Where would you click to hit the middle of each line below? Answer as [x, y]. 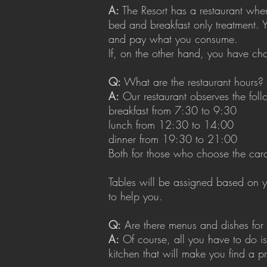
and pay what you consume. [173, 39]
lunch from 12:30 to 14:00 [171, 125]
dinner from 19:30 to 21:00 [173, 139]
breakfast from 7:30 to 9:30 [173, 110]
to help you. [136, 196]
